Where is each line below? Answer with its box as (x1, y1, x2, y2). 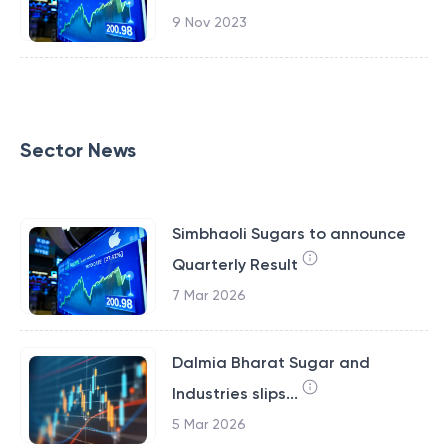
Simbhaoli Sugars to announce (171, 224, 406, 243)
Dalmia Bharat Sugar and (171, 353, 370, 372)
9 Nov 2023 (171, 14, 247, 30)
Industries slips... (171, 384, 298, 403)
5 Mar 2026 (171, 416, 246, 432)
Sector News (20, 138, 136, 162)
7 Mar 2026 (171, 287, 246, 303)
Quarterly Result (171, 255, 298, 274)
